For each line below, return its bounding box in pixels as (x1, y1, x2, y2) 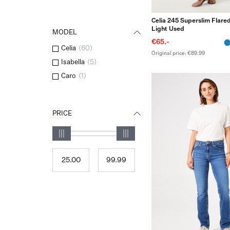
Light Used (151, 26, 184, 32)
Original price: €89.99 (151, 50, 205, 56)
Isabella (61, 59, 85, 66)
